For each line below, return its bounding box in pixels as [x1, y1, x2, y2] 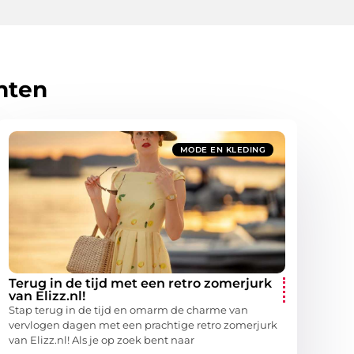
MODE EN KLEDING [179, 145, 265, 156]
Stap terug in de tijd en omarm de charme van [9, 303, 248, 317]
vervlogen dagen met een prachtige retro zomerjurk [9, 318, 277, 332]
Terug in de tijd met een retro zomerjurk [9, 276, 272, 292]
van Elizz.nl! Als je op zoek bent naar [9, 333, 194, 347]
